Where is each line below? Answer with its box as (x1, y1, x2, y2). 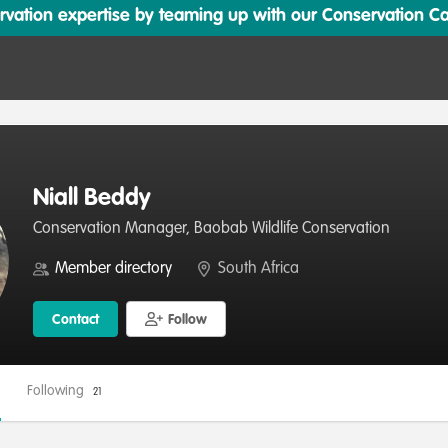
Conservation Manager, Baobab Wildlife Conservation (33, 221, 390, 237)
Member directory (55, 261, 172, 277)
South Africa (218, 261, 299, 277)
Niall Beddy (33, 187, 151, 211)
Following (27, 384, 88, 398)
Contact (52, 313, 99, 327)
